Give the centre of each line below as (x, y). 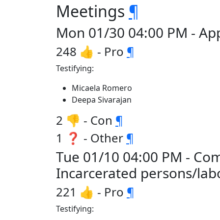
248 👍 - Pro (91, 51)
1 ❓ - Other (91, 138)
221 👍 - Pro (91, 192)
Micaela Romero (102, 88)
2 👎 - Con (86, 120)
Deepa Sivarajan (102, 100)
